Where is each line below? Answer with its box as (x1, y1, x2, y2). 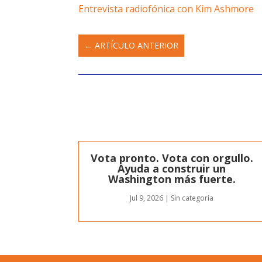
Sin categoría (171, 192, 214, 203)
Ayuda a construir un (118, 161, 226, 175)
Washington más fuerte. (108, 171, 236, 186)
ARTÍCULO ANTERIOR (95, 40, 179, 51)
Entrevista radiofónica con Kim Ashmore (78, 2, 254, 16)
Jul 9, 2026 (130, 192, 164, 203)
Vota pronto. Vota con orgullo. (90, 150, 253, 165)
